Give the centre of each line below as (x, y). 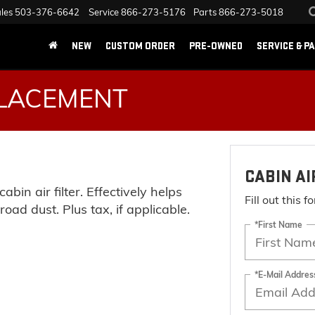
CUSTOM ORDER (140, 46)
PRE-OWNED (216, 46)
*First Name (278, 224)
